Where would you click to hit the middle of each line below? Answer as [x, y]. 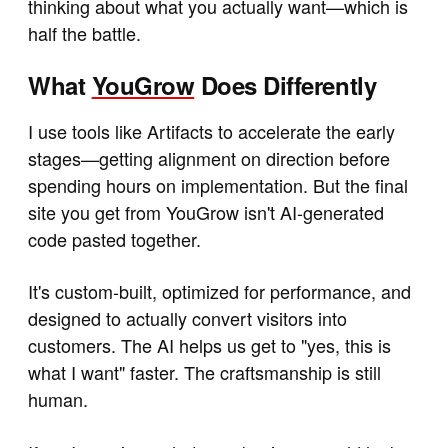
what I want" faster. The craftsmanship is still [204, 372]
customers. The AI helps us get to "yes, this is [209, 345]
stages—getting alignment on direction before [209, 158]
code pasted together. [114, 239]
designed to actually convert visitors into [187, 318]
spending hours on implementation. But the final [218, 185]
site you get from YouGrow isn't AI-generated [206, 212]
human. [58, 399]
